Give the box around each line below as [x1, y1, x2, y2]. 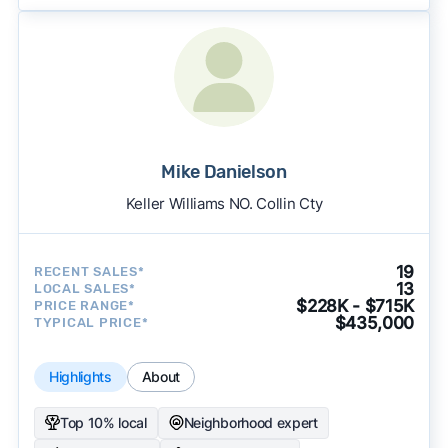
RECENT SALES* [33, 264, 145, 280]
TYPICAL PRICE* [33, 315, 149, 331]
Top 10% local [59, 413, 147, 431]
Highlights [48, 367, 112, 385]
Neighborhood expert [183, 413, 318, 431]
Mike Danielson [161, 160, 287, 183]
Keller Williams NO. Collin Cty [125, 193, 323, 213]
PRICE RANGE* [33, 298, 135, 314]
